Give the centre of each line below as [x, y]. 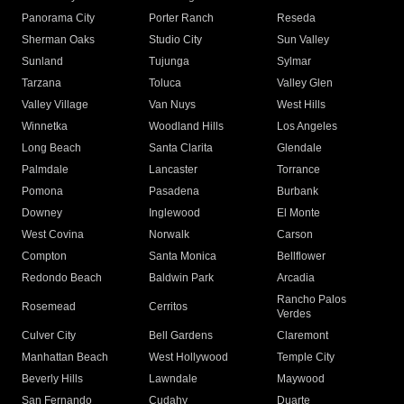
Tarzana [41, 83]
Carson [294, 235]
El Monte [298, 213]
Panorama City [58, 18]
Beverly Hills [52, 379]
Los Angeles [307, 127]
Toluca [165, 83]
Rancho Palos [311, 300]
